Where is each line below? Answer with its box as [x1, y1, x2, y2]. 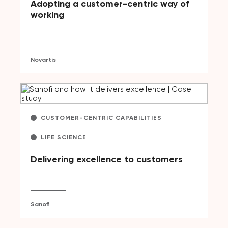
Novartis [31, 55, 56, 63]
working [31, 9, 64, 20]
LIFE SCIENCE [41, 133, 87, 141]
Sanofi [31, 200, 50, 208]
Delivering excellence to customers [31, 153, 183, 165]
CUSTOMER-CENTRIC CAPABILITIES [41, 113, 162, 121]
